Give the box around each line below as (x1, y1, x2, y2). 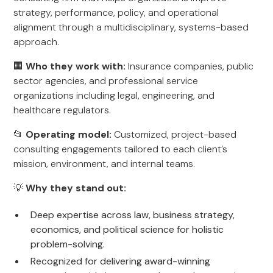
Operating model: (26, 128, 112, 141)
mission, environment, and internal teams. (13, 157, 196, 170)
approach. (13, 35, 60, 48)
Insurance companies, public (126, 60, 254, 73)
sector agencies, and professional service (13, 74, 199, 87)
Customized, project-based (112, 128, 237, 141)
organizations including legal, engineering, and (13, 89, 215, 102)
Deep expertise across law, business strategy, (30, 208, 235, 221)
